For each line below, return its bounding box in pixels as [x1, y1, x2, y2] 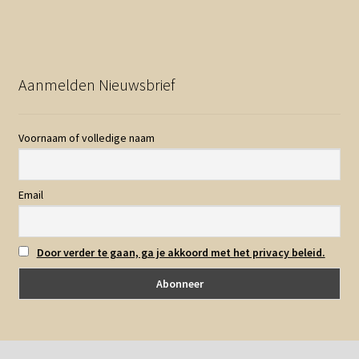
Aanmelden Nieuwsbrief [18, 75, 175, 95]
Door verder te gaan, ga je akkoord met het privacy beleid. [36, 244, 325, 260]
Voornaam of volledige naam [18, 131, 155, 146]
